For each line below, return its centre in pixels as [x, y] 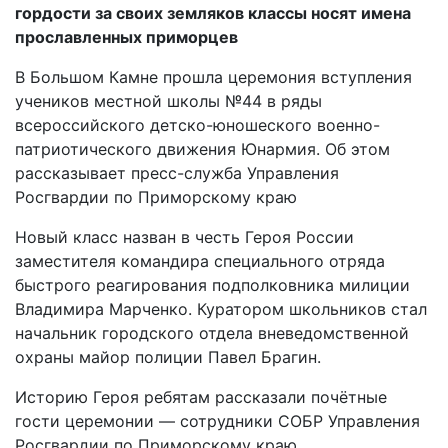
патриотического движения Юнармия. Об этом [202, 149]
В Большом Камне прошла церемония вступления [213, 77]
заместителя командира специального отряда [200, 261]
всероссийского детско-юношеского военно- [197, 125]
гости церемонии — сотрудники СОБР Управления [217, 421]
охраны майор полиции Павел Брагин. [168, 357]
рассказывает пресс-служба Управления [177, 173]
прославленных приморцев [126, 37]
